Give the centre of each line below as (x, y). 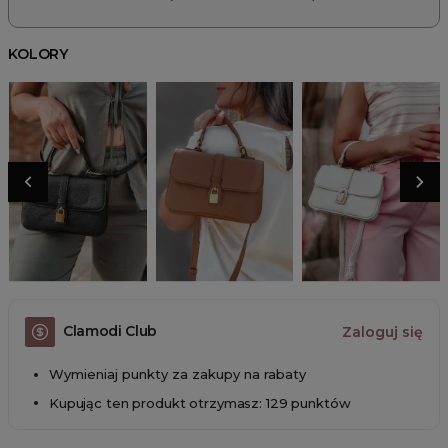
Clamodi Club (110, 331)
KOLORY (38, 53)
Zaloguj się (382, 331)
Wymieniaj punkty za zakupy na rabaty (177, 373)
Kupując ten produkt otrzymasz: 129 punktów (200, 403)
